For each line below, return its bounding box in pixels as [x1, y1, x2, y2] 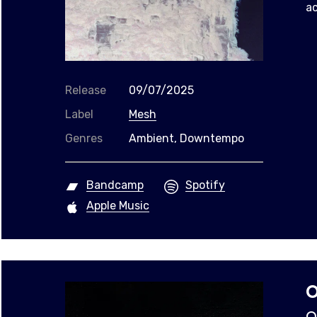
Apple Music [86, 198, 149, 212]
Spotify [185, 178, 225, 192]
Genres [65, 131, 103, 145]
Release [65, 83, 106, 97]
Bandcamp [86, 178, 144, 192]
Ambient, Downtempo [129, 131, 244, 145]
